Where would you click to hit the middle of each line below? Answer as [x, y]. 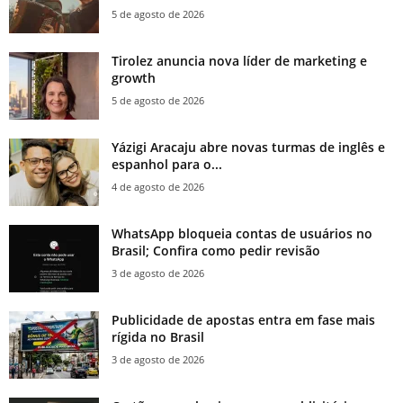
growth [134, 78]
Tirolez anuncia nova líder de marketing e [239, 61]
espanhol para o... [167, 165]
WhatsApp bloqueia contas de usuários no [242, 234]
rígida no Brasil [158, 337]
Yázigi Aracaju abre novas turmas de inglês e [248, 148]
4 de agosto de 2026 [158, 187]
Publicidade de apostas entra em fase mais [243, 320]
